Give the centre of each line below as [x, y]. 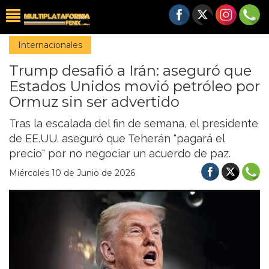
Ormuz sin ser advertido [94, 102]
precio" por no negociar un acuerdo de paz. [120, 153]
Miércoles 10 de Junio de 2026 [72, 173]
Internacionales [50, 45]
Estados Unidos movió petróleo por [134, 86]
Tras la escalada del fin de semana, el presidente [134, 123]
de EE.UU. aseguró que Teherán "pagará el [117, 138]
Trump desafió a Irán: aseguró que [130, 71]
